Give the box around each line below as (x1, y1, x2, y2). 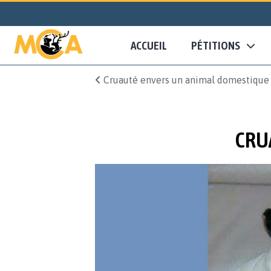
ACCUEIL (131, 39, 167, 53)
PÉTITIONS (191, 39, 240, 53)
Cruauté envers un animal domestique (101, 74, 269, 86)
